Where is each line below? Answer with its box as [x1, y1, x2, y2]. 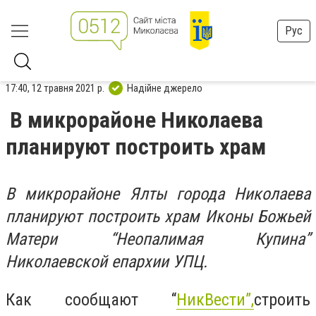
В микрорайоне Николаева [10, 107, 263, 133]
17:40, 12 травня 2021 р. [6, 81, 104, 95]
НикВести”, [176, 289, 254, 310]
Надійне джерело [127, 81, 202, 95]
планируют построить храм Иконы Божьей [6, 207, 310, 226]
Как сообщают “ [6, 289, 176, 310]
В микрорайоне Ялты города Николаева [6, 184, 310, 204]
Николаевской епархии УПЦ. [6, 252, 207, 272]
